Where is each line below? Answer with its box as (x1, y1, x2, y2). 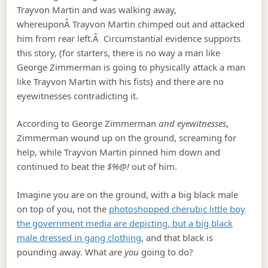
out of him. (129, 160, 178, 173)
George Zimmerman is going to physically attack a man (17, 60, 246, 73)
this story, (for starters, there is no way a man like (17, 46, 221, 59)
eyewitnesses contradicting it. (17, 89, 139, 102)
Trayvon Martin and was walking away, (17, 3, 177, 16)
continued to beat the (17, 160, 108, 173)
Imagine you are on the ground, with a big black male (17, 188, 239, 200)
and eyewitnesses (159, 117, 227, 130)
